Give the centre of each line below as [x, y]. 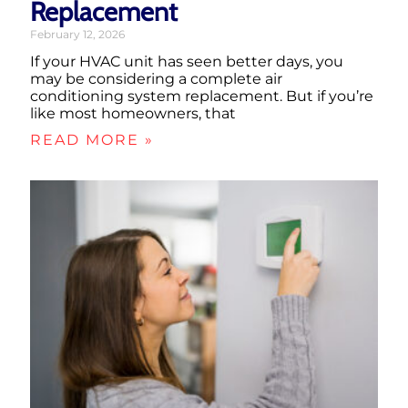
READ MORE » [92, 139]
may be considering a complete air [156, 78]
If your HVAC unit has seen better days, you [187, 61]
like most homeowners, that [133, 113]
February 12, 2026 [77, 34]
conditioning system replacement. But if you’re [202, 96]
